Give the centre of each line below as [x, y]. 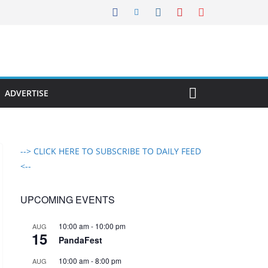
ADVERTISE [27, 93]
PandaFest [80, 240]
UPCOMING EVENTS [68, 199]
